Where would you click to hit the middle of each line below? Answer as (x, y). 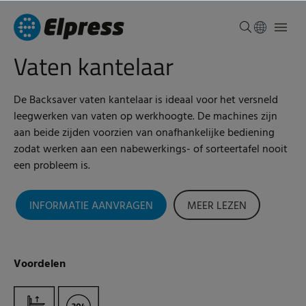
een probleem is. (52, 166)
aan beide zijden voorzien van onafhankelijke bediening (144, 133)
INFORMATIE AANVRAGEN (91, 206)
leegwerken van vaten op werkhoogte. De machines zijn (145, 117)
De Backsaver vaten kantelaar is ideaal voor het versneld (146, 100)
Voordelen (40, 264)
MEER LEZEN (217, 206)
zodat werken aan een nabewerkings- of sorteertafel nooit (151, 150)
